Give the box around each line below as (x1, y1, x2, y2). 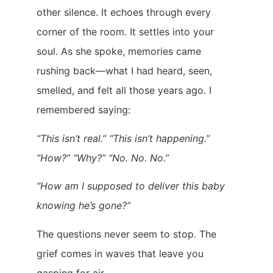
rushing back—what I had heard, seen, (37, 65, 212, 77)
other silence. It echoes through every (37, 6, 211, 19)
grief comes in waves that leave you (37, 247, 204, 260)
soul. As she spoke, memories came (37, 45, 201, 58)
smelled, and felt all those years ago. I (37, 84, 211, 97)
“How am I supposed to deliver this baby (37, 180, 225, 193)
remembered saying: (37, 104, 130, 116)
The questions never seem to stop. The (37, 227, 216, 240)
